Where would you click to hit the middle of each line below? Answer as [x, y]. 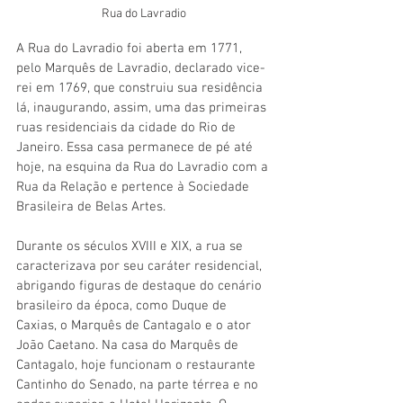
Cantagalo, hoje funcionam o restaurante [138, 365]
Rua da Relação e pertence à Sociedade [134, 187]
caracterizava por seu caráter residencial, [141, 266]
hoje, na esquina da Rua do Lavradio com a [144, 167]
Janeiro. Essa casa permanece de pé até [136, 147]
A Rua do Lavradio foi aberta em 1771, [131, 48]
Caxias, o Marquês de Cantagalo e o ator [135, 325]
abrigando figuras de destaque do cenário [141, 286]
